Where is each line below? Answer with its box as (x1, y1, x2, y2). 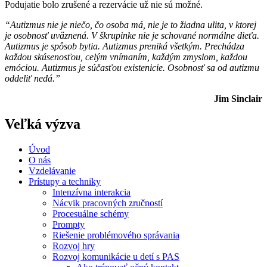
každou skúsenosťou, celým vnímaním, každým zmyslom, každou (5, 52, 247, 63)
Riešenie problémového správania (52, 230, 179, 241)
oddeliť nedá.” (5, 73, 60, 84)
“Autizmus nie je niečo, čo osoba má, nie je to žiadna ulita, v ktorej (5, 20, 256, 30)
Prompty (52, 219, 85, 230)
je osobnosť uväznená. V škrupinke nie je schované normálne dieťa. (5, 30, 259, 41)
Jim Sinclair (214, 94, 262, 104)
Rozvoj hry (52, 241, 95, 252)
